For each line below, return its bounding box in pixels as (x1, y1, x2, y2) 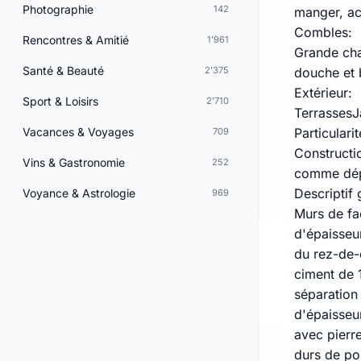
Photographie (23, 2, 93, 16)
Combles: (294, 24, 352, 41)
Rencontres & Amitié (23, 32, 129, 47)
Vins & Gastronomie (23, 155, 125, 169)
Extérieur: (294, 85, 352, 102)
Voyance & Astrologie (23, 185, 135, 200)
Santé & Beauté (23, 63, 104, 77)
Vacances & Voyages (23, 124, 134, 139)
